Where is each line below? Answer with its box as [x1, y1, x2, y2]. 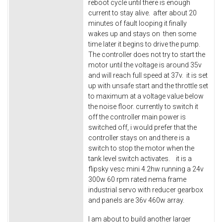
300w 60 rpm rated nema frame [88, 175, 186, 183]
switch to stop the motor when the [88, 144, 194, 152]
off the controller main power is [88, 112, 186, 121]
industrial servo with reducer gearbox [88, 185, 203, 194]
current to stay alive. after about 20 [88, 8, 197, 17]
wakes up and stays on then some [88, 29, 196, 38]
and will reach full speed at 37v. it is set [88, 71, 208, 79]
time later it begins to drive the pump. [88, 40, 202, 48]
